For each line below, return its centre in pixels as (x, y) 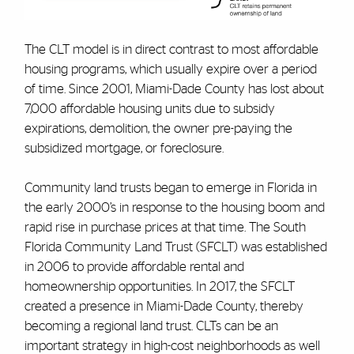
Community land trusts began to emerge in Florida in (170, 188)
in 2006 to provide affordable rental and (134, 267)
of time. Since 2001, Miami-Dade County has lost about (174, 89)
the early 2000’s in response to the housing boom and (174, 208)
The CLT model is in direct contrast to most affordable (171, 50)
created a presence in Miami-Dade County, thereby (164, 307)
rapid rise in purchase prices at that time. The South (165, 228)
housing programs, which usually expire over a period (170, 70)
